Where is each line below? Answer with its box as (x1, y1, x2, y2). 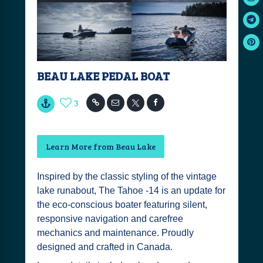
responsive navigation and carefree (36, 214, 183, 224)
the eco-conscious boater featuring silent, (36, 200, 207, 210)
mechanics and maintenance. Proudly (36, 228, 194, 238)
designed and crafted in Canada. (36, 242, 173, 252)
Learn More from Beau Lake (45, 141, 156, 152)
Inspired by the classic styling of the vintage (36, 171, 217, 181)
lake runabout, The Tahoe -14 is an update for (36, 186, 225, 195)
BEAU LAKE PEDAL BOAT (36, 68, 170, 84)
